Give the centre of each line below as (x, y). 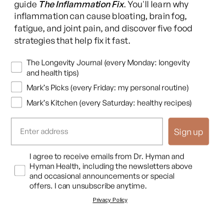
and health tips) (53, 72)
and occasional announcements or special (102, 176)
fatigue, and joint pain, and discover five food (104, 28)
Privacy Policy (110, 200)
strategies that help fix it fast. (72, 40)
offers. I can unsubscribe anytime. (88, 186)
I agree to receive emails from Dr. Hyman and (107, 156)
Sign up (189, 131)
